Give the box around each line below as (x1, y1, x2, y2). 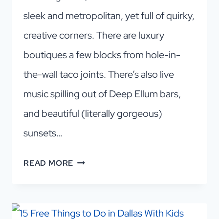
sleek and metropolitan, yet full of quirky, (23, 9, 195, 22)
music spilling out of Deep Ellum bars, (23, 88, 181, 101)
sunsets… (23, 127, 63, 140)
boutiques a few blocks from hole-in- (23, 48, 180, 62)
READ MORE (23, 158, 74, 169)
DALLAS (73, 170, 107, 181)
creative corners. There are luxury (23, 29, 164, 42)
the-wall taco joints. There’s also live (23, 68, 174, 81)
